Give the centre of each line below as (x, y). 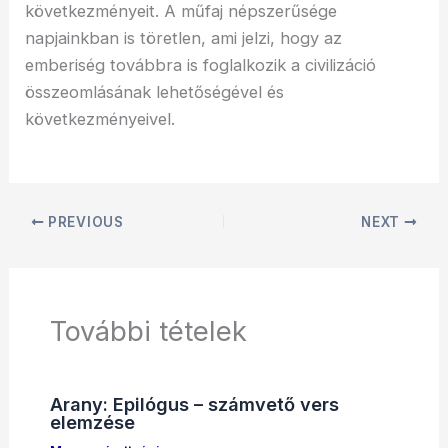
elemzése (92, 421)
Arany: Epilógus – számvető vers (194, 403)
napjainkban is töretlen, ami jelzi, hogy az (184, 37)
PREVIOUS (84, 222)
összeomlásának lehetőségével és (155, 91)
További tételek (148, 330)
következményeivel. (100, 118)
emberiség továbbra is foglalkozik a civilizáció (201, 64)
